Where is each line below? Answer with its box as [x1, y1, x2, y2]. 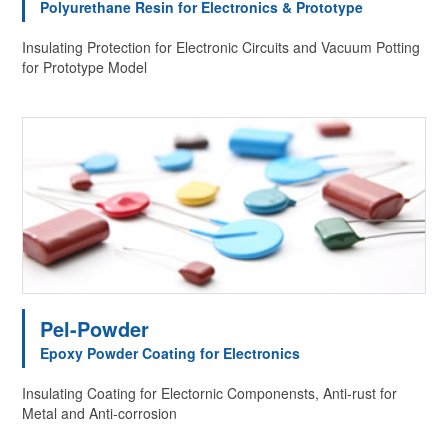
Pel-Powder [40, 313, 150, 343]
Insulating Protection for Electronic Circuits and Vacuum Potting [22, 36, 421, 57]
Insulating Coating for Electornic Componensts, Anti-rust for [22, 382, 398, 403]
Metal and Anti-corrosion [22, 402, 178, 423]
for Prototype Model [22, 56, 148, 77]
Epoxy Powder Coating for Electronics [40, 342, 301, 363]
